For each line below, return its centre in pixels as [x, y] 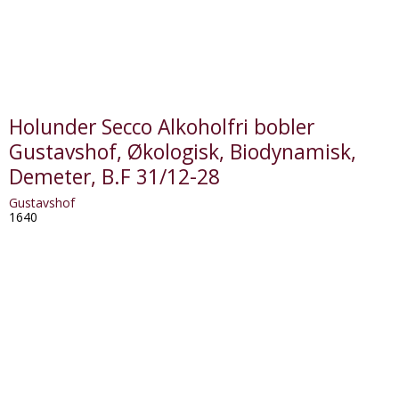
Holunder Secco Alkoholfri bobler [161, 127]
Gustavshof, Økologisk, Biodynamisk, [182, 152]
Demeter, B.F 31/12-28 [114, 177]
